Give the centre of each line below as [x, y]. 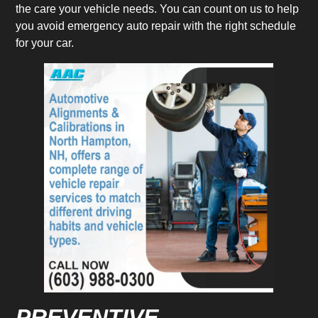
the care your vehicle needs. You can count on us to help [158, 9]
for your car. [45, 43]
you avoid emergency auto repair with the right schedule [156, 26]
